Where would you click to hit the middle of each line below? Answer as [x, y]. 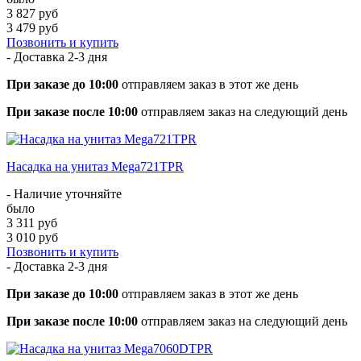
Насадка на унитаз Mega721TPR [95, 166]
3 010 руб [32, 237]
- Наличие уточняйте [64, 193]
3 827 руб [32, 13]
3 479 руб [32, 27]
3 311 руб [32, 222]
